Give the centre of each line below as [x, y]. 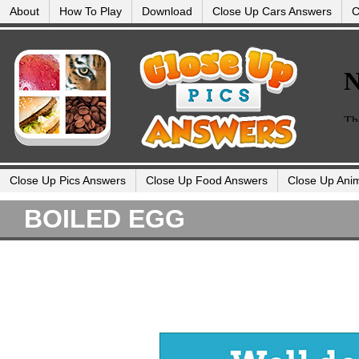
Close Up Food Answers [207, 180]
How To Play [91, 11]
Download [167, 11]
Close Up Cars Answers [272, 11]
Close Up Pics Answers [68, 180]
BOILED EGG [105, 219]
